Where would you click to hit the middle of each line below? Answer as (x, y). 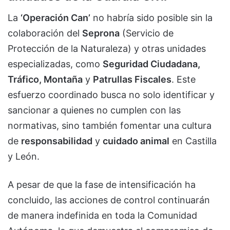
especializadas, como (55, 64)
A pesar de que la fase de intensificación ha (102, 185)
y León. (24, 157)
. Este (184, 80)
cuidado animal (136, 141)
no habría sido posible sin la (151, 18)
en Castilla (193, 141)
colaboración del (45, 33)
